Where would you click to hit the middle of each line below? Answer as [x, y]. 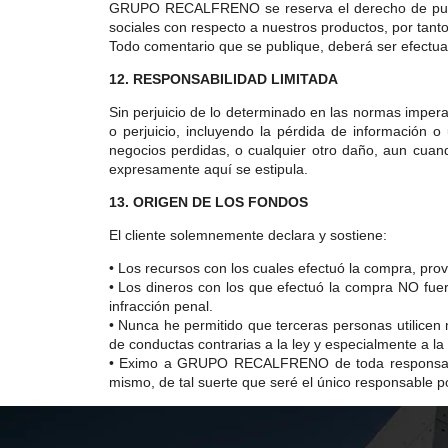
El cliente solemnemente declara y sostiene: [247, 235]
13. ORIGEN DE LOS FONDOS [208, 202]
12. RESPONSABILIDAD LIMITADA [223, 79]
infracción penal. [160, 306]
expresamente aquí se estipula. [210, 169]
